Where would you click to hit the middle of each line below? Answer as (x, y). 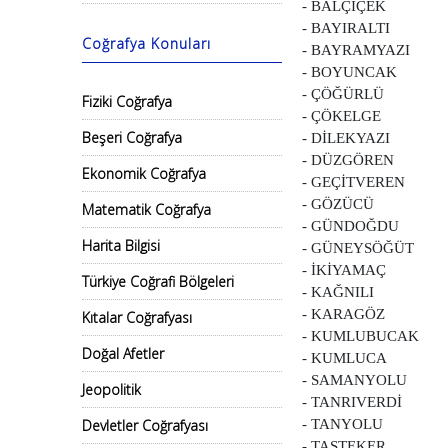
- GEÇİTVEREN (353, 182)
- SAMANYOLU (354, 380)
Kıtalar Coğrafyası (137, 317)
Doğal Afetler (123, 353)
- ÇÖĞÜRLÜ (343, 94)
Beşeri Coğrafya (132, 137)
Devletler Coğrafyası (145, 425)
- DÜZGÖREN (348, 160)
